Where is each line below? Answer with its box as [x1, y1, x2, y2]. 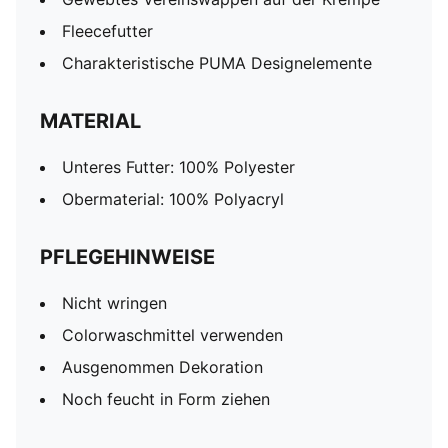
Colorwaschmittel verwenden [62, 325, 283, 345]
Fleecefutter [62, 21, 153, 41]
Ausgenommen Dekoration [62, 357, 263, 377]
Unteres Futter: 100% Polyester [62, 157, 295, 177]
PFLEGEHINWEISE [40, 245, 215, 269]
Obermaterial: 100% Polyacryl [62, 189, 284, 209]
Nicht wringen [62, 293, 172, 313]
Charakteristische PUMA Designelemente [62, 53, 372, 73]
